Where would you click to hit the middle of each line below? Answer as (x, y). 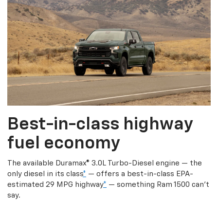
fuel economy (64, 144)
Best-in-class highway (100, 125)
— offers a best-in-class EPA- (140, 174)
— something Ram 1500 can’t (158, 185)
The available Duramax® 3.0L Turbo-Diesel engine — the (105, 163)
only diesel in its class (45, 174)
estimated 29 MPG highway (55, 185)
